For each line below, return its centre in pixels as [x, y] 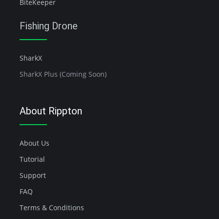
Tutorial [32, 159]
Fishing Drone [49, 26]
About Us [34, 143]
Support [33, 175]
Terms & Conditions [52, 207]
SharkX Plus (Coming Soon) [63, 74]
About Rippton [51, 111]
